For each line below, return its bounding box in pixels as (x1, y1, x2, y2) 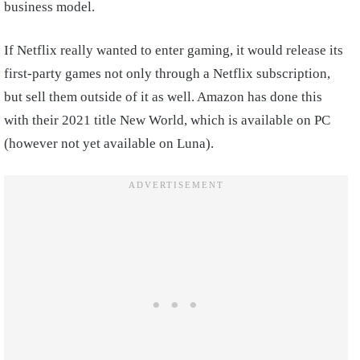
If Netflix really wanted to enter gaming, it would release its (4, 43, 343, 59)
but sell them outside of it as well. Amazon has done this (4, 89, 322, 105)
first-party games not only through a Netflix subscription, (4, 66, 330, 82)
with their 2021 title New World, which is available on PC (4, 112, 330, 129)
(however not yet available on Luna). (4, 136, 217, 152)
